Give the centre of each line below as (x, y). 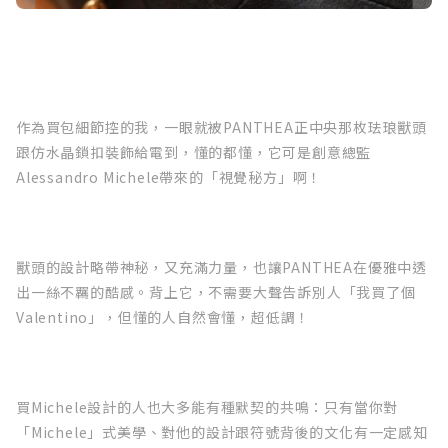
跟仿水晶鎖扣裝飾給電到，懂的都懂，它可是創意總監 (194, 152)
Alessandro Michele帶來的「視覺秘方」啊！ (169, 177)
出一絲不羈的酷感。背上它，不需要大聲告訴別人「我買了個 (216, 292)
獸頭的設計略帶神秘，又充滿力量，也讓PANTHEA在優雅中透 (221, 267)
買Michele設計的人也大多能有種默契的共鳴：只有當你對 (207, 407)
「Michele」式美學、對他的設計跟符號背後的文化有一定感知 (222, 432)
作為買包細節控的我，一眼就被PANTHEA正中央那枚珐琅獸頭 (221, 127)
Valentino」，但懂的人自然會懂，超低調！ (163, 317)
